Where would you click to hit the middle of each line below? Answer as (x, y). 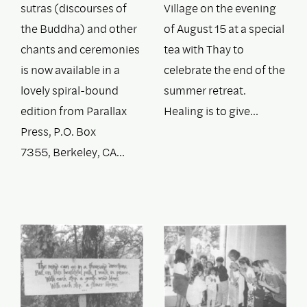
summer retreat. (205, 90)
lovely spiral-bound (70, 90)
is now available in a (70, 70)
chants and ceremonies (80, 49)
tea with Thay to (204, 49)
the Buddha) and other (79, 29)
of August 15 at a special (224, 29)
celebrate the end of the (224, 70)
